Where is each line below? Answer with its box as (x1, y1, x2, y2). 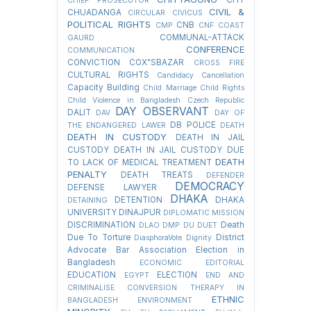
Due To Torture (67, 233, 131, 243)
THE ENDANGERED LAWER (67, 121, 166, 131)
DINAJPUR (119, 208, 161, 218)
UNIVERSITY (67, 208, 117, 218)
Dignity (186, 233, 212, 243)
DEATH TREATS (120, 170, 194, 180)
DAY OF (214, 108, 245, 118)
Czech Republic (187, 96, 245, 106)
